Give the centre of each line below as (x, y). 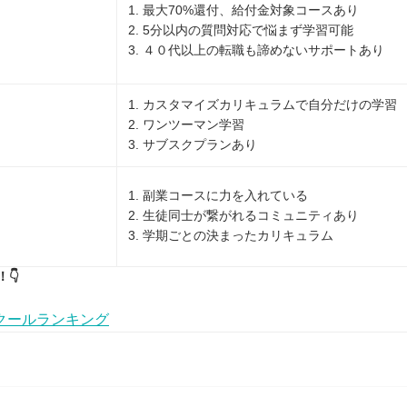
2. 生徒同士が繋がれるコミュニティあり (243, 215)
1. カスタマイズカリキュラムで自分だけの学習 (263, 104)
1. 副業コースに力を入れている (218, 195)
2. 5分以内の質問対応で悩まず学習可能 (241, 30)
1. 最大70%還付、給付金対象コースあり (243, 10)
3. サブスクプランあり (193, 144)
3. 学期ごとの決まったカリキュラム (231, 235)
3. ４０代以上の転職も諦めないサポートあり (256, 50)
